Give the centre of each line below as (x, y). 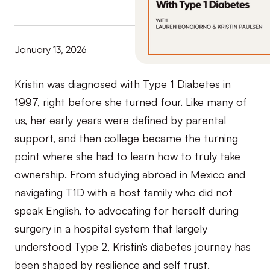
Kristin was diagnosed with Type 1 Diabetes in (123, 83)
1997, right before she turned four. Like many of (131, 101)
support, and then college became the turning (126, 137)
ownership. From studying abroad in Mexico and (130, 173)
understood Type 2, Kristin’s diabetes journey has (133, 246)
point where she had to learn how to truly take (127, 155)
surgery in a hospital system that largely (111, 228)
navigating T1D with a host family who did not (124, 191)
